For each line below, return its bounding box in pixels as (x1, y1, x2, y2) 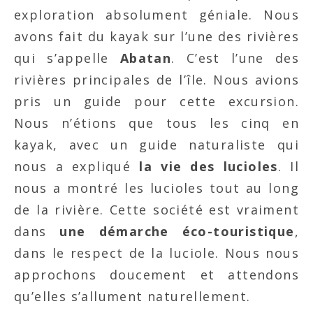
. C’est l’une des (171, 49, 299, 66)
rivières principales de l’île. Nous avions (14, 71, 299, 88)
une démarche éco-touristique (46, 222, 295, 240)
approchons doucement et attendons (14, 265, 299, 283)
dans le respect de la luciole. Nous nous (14, 244, 299, 261)
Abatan (119, 49, 172, 66)
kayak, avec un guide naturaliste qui (14, 136, 299, 153)
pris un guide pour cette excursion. (14, 92, 299, 110)
